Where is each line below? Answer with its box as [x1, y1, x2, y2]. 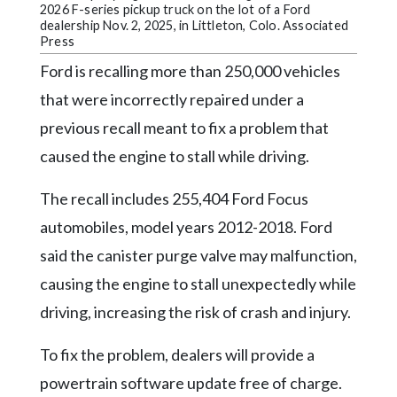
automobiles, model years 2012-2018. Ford [40, 217, 332, 237]
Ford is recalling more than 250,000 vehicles [40, 61, 340, 82]
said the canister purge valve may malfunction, [40, 245, 357, 266]
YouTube [13, 245, 64, 260]
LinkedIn [13, 210, 61, 225]
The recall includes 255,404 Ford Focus [40, 189, 308, 209]
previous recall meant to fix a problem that [40, 118, 329, 138]
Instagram [13, 175, 70, 191]
